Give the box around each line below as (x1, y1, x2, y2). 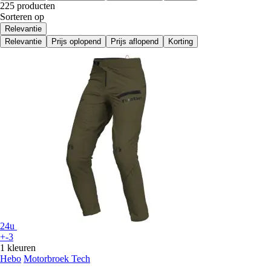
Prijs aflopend (111, 37, 158, 47)
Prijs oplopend (51, 37, 101, 47)
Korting (168, 37, 193, 47)
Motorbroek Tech (24, 253, 90, 264)
